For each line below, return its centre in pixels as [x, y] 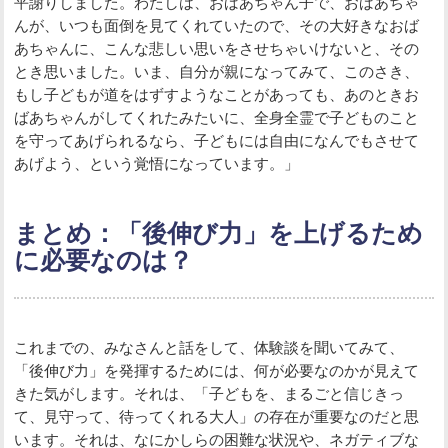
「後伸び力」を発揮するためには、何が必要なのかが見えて [217, 370]
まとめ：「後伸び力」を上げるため [219, 234]
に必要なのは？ [104, 261]
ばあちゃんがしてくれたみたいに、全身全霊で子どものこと [217, 118]
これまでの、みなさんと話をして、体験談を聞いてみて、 [209, 347]
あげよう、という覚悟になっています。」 [157, 164]
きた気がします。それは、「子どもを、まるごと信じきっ [209, 393]
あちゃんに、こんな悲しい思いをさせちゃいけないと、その [217, 49]
